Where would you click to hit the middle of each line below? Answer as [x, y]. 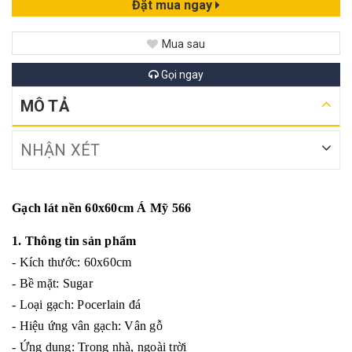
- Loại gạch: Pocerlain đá [77, 304]
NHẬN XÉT [60, 150]
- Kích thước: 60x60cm [72, 262]
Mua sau [183, 44]
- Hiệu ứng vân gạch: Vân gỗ [87, 325]
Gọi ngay [181, 74]
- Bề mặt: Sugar [52, 283]
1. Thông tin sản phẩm [74, 240]
